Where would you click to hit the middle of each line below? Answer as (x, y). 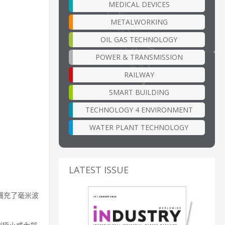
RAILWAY (139, 74)
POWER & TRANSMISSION (139, 57)
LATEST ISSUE (99, 170)
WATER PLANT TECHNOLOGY (139, 127)
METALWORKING (139, 22)
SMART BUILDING (139, 92)
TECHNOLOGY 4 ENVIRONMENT (139, 109)
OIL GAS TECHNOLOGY (139, 39)
